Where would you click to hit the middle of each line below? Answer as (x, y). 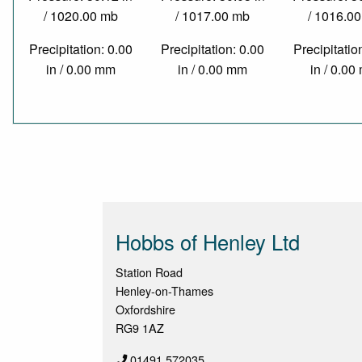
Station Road (149, 272)
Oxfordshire (145, 309)
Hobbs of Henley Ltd (208, 242)
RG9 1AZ (140, 328)
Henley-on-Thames (164, 291)
